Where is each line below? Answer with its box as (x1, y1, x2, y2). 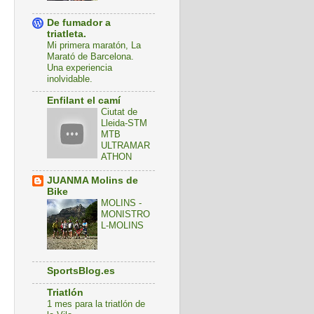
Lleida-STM (101, 117, 147, 128)
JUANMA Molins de (47, 175, 138, 186)
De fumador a (47, 18, 111, 29)
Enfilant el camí (47, 95, 121, 106)
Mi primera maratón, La (47, 40, 141, 51)
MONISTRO (101, 208, 150, 219)
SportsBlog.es (47, 266, 115, 277)
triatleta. (47, 29, 86, 40)
